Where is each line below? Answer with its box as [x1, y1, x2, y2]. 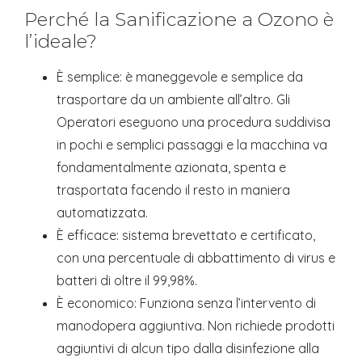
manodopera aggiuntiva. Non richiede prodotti [57, 318, 335, 335]
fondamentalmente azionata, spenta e [57, 159, 286, 176]
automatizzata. [57, 204, 148, 221]
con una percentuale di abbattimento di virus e [57, 250, 335, 267]
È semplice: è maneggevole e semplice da [57, 69, 303, 86]
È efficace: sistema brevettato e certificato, [57, 227, 315, 244]
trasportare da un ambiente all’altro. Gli [57, 91, 290, 108]
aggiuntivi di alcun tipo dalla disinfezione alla [57, 340, 319, 357]
